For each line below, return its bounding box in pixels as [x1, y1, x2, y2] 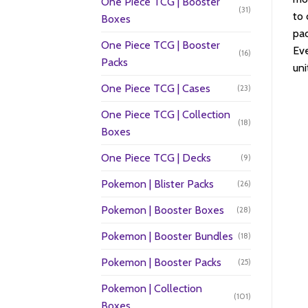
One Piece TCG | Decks [101, 151, 211, 164]
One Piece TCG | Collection [101, 107, 230, 121]
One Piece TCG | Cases [101, 81, 210, 95]
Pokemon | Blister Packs [101, 177, 214, 190]
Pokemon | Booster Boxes [101, 203, 224, 217]
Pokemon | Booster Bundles [101, 229, 233, 243]
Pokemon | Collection [101, 281, 202, 295]
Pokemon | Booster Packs [101, 255, 221, 269]
